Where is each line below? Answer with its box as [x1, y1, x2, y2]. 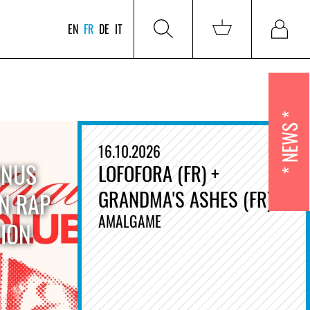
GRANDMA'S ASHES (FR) [98, 183, 272, 213]
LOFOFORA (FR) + [98, 158, 219, 188]
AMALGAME [98, 209, 161, 232]
